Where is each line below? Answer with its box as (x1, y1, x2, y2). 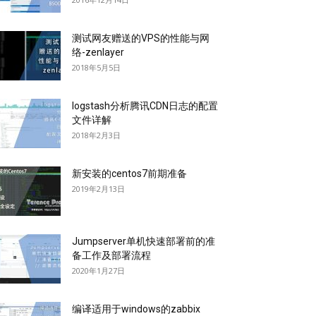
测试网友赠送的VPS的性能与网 (72, 32, 209, 44)
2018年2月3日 (72, 130, 121, 141)
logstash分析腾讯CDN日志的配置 (72, 100, 218, 112)
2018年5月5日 (72, 62, 121, 73)
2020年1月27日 (72, 265, 125, 276)
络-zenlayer (72, 47, 124, 59)
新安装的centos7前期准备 (72, 168, 187, 180)
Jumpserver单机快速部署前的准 (72, 236, 215, 248)
